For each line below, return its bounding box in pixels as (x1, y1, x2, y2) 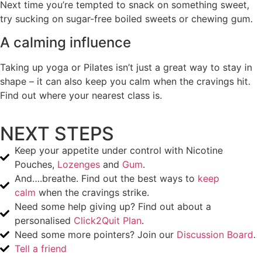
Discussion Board (177, 228, 253, 240)
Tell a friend (15, 242, 67, 254)
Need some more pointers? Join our (15, 228, 177, 240)
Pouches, (15, 158, 57, 170)
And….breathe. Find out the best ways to (15, 172, 198, 184)
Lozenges (57, 158, 100, 170)
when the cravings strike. (36, 186, 149, 198)
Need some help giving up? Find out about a (15, 200, 211, 212)
